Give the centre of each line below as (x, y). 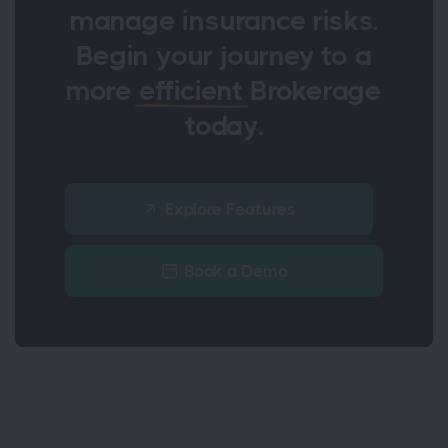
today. (224, 126)
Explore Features (230, 209)
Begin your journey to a (224, 56)
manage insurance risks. (224, 21)
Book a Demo (235, 271)
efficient (191, 91)
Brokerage (313, 91)
